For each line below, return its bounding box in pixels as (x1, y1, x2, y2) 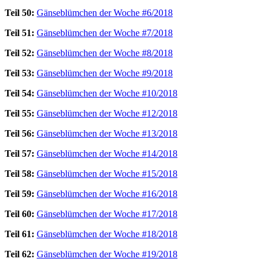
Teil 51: (5, 27, 34, 38)
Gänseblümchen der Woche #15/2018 (37, 168, 177, 179)
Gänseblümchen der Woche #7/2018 (37, 27, 173, 38)
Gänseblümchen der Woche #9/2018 (37, 67, 173, 78)
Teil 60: (5, 208, 34, 219)
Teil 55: (5, 108, 34, 118)
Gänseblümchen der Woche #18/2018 (37, 228, 177, 239)
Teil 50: (5, 7, 34, 18)
